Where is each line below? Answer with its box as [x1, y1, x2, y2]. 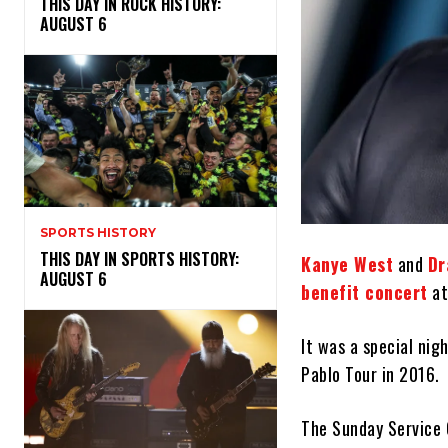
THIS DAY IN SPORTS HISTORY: [40, 247, 239, 272]
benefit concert [301, 279, 428, 306]
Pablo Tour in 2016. [301, 361, 440, 388]
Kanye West [301, 251, 394, 278]
